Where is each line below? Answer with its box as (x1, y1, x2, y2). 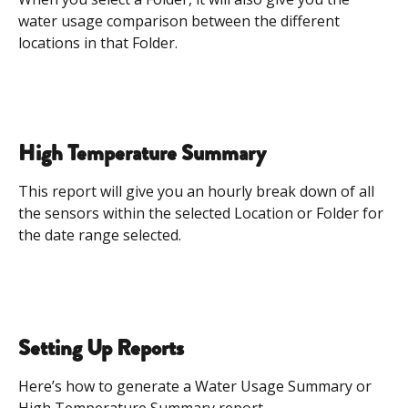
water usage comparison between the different (18, 11, 343, 32)
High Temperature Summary (18, 138, 266, 169)
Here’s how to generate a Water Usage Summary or (18, 376, 375, 397)
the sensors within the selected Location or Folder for (18, 203, 387, 224)
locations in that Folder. (18, 33, 181, 54)
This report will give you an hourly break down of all (18, 181, 378, 202)
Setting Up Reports (18, 332, 184, 364)
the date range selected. (18, 225, 181, 246)
